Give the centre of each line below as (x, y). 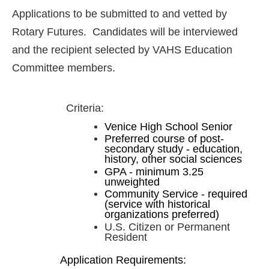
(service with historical (157, 204)
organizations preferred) (162, 215)
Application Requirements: (123, 260)
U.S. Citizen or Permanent (167, 227)
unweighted (132, 182)
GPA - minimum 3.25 (154, 171)
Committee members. (64, 68)
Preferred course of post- (164, 139)
